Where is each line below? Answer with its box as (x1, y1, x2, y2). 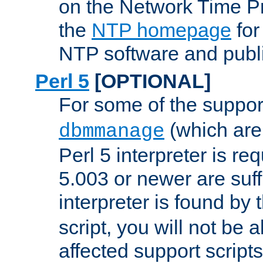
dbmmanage (59, 120, 164, 143)
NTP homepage (92, 19, 231, 42)
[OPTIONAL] (89, 70, 211, 93)
